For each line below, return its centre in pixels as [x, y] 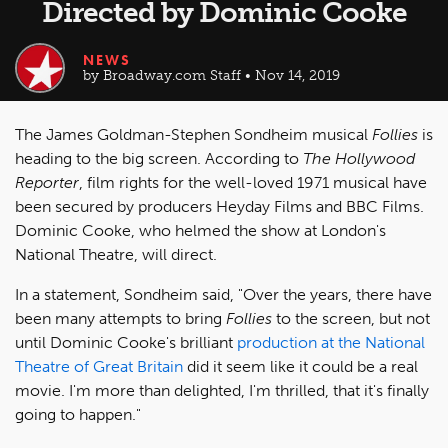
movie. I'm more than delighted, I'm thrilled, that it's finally [222, 390]
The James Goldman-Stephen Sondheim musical [193, 134]
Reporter [47, 182]
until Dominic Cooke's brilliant [126, 342]
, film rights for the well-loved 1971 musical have [253, 182]
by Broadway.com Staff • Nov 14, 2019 [211, 75]
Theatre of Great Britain [99, 366]
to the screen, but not [351, 318]
